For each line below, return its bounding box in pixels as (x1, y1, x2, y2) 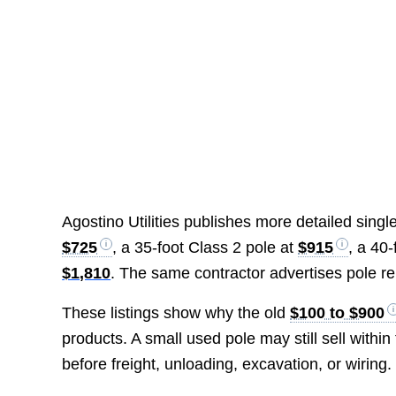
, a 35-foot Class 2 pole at (112, 239, 299, 257)
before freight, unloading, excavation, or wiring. (62, 354, 392, 373)
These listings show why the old (62, 303, 291, 322)
